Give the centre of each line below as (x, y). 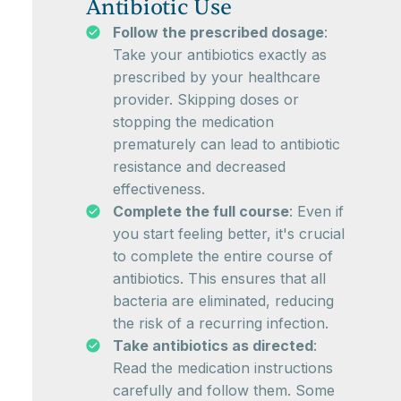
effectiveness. (159, 189)
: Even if (316, 212)
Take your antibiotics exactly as (220, 55)
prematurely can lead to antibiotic (226, 145)
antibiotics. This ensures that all (219, 279)
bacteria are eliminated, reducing (223, 301)
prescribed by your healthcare (217, 77)
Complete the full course (201, 212)
